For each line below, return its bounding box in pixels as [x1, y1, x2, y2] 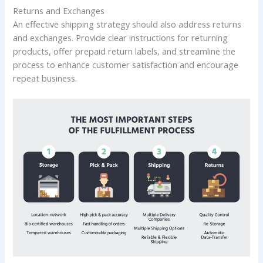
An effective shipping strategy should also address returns [13, 18, 242, 31]
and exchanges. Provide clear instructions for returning [13, 32, 228, 44]
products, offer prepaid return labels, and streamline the [13, 45, 236, 58]
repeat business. [13, 72, 77, 85]
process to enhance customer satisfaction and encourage [13, 59, 239, 71]
